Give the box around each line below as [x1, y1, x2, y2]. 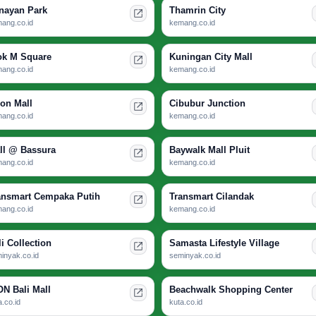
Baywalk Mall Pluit [169, 145, 250, 156]
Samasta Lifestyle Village [169, 238, 279, 249]
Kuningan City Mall [169, 51, 253, 63]
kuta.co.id [169, 298, 202, 307]
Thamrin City [169, 5, 226, 16]
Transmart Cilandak [169, 191, 254, 202]
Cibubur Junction [169, 98, 245, 109]
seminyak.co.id [169, 251, 221, 260]
